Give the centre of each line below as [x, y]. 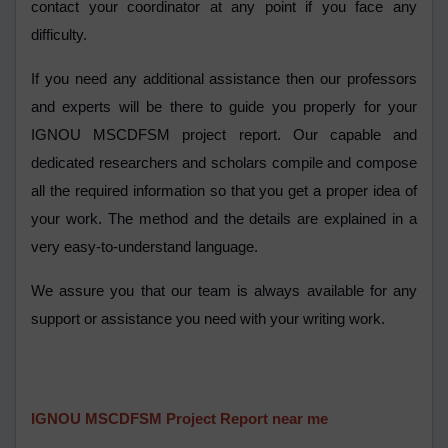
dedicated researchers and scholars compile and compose [224, 163]
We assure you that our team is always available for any [224, 291]
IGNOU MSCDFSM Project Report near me [179, 419]
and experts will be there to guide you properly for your [224, 107]
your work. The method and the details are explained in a [224, 219]
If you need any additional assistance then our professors [224, 79]
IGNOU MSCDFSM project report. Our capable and [224, 135]
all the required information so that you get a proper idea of [224, 191]
